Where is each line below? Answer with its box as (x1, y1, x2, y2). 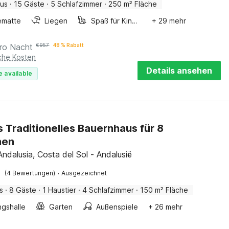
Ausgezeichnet (61, 169, 107, 177)
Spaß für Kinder (132, 16, 138, 25)
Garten (49, 202, 73, 211)
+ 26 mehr (148, 202, 183, 211)
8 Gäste (9, 186, 37, 194)
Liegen (44, 16, 68, 25)
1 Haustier (42, 186, 77, 194)
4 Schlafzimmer (82, 186, 134, 194)
